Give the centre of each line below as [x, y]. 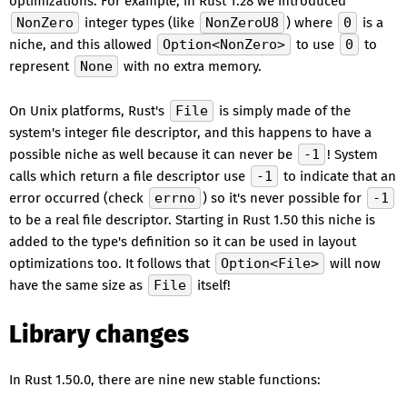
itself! [212, 285]
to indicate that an [338, 176]
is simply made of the [283, 111]
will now [353, 263]
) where [311, 23]
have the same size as [78, 285]
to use [315, 45]
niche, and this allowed [82, 45]
